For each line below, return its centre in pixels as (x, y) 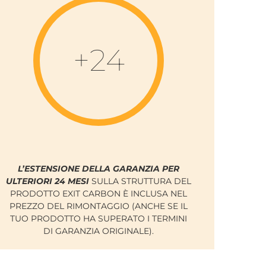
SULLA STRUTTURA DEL (140, 181)
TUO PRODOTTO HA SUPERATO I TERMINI (99, 219)
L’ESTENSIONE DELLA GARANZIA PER (99, 169)
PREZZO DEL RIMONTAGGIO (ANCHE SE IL (99, 206)
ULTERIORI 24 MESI (47, 181)
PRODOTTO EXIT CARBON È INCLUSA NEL (99, 194)
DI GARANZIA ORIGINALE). (99, 231)
